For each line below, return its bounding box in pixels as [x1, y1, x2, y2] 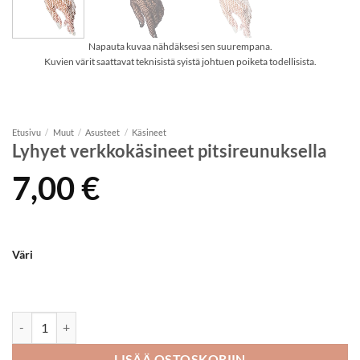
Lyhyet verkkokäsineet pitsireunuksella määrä [11, 313, 239, 327]
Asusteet [85, 127, 121, 138]
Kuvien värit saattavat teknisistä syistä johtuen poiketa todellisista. [43, 55, 317, 67]
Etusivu [12, 127, 41, 138]
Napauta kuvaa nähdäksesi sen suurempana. [88, 39, 272, 52]
